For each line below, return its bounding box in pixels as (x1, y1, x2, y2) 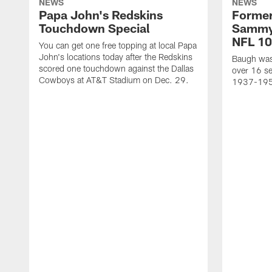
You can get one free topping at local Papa (39, 40, 197, 51)
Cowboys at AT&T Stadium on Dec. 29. (39, 75, 189, 86)
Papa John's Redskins (39, 7, 163, 22)
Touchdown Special (39, 21, 150, 36)
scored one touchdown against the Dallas (39, 63, 194, 74)
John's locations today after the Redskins (39, 52, 192, 63)
